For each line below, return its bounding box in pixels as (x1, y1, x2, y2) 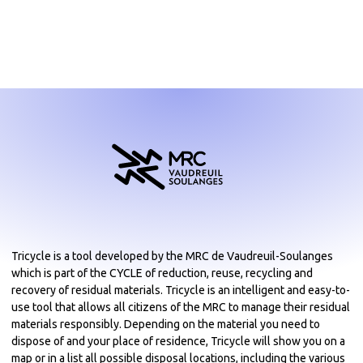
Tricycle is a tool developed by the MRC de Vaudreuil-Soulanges (11, 250, 333, 263)
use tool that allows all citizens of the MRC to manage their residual (11, 301, 350, 314)
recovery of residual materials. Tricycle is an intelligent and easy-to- (11, 284, 350, 297)
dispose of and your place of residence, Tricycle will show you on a (11, 335, 345, 348)
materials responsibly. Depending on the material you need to (11, 318, 320, 331)
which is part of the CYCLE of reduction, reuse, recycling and (11, 267, 313, 280)
